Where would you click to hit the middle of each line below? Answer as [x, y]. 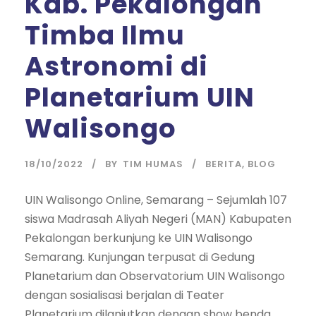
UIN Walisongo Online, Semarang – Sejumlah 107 [156, 200]
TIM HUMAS [153, 164]
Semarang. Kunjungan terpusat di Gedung [140, 257]
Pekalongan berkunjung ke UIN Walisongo [139, 238]
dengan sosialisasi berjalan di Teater [124, 295]
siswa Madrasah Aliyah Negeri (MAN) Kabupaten [158, 219]
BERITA [224, 164]
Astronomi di [116, 66]
